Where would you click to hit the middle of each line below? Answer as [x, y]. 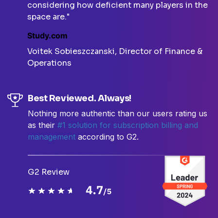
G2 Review [49, 172]
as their [43, 125]
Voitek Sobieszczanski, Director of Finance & [115, 52]
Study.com [47, 36]
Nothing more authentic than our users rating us [118, 114]
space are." [48, 17]
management [53, 137]
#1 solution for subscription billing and [128, 125]
